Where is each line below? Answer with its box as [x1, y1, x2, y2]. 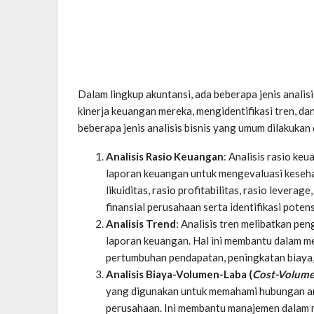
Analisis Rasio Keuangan [106, 149, 224, 163]
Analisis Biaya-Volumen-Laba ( [106, 267, 252, 280]
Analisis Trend [106, 217, 176, 230]
